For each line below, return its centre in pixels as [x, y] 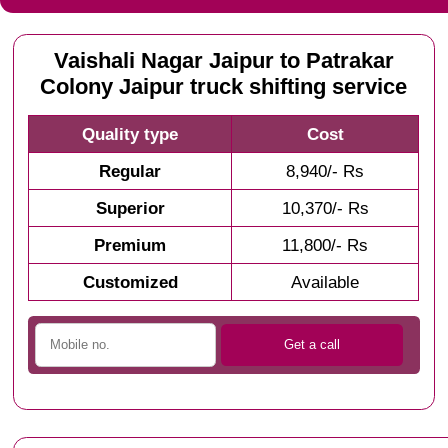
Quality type [130, 134]
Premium [130, 245]
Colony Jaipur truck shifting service [224, 87]
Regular [130, 171]
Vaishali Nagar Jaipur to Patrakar [223, 61]
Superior [130, 208]
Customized [130, 282]
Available [325, 282]
